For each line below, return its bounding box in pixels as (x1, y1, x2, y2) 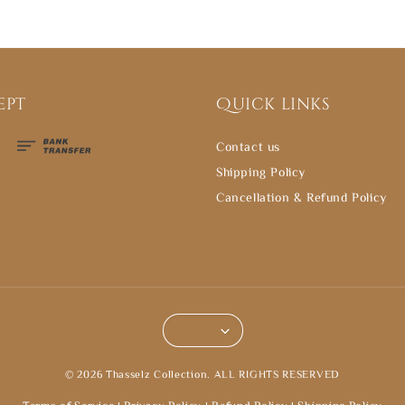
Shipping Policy (216, 165, 306, 179)
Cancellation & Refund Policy (216, 191, 387, 204)
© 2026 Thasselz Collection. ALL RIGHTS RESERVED (65, 368, 340, 380)
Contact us (216, 140, 280, 154)
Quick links (216, 93, 331, 117)
